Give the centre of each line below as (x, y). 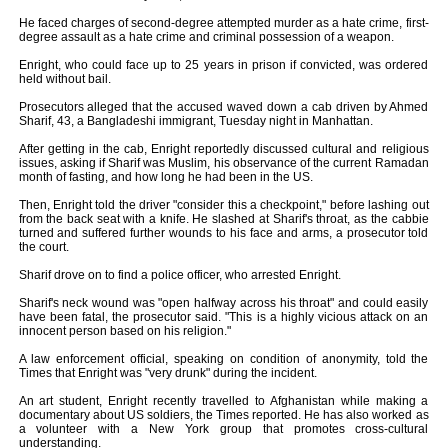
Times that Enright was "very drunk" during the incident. (167, 373)
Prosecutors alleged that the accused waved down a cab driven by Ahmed (223, 107)
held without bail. (64, 79)
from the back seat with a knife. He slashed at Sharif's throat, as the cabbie (223, 219)
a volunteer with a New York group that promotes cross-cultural (223, 429)
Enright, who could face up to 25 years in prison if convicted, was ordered (223, 65)
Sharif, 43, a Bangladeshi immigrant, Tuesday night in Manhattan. (195, 121)
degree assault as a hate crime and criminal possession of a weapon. (206, 37)
